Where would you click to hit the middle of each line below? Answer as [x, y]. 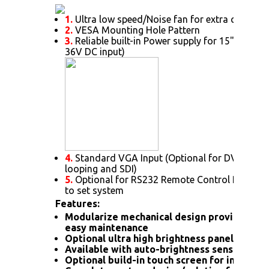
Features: [77, 203]
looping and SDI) [101, 168]
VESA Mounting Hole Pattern [136, 30]
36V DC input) [95, 51]
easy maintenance [107, 227]
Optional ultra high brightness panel [149, 238]
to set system [94, 190]
